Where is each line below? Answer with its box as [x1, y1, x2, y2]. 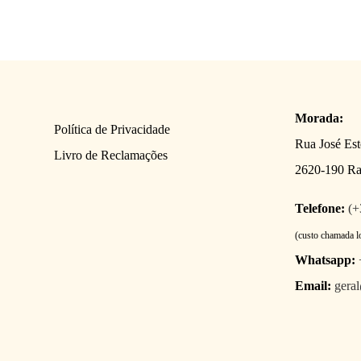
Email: [294, 278, 331, 293]
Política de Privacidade [54, 122, 171, 136]
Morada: [294, 110, 343, 125]
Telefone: [294, 201, 345, 215]
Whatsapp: [294, 252, 355, 267]
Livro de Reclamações [54, 147, 168, 162]
